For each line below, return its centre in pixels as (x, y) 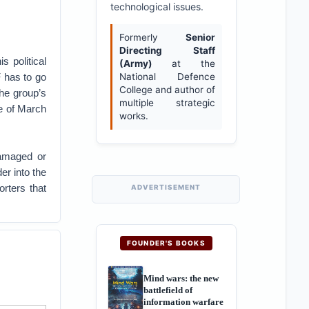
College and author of (167, 90)
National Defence (167, 77)
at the (183, 63)
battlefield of (168, 290)
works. (133, 116)
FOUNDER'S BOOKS (166, 243)
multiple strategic (167, 103)
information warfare (183, 301)
